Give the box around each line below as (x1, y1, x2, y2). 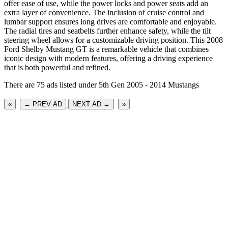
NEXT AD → (72, 100, 110, 108)
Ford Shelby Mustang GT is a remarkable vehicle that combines (4, 44, 209, 53)
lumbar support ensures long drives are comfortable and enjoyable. (4, 17, 217, 26)
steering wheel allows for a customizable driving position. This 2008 (4, 35, 223, 44)
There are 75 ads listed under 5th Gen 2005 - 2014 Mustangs (4, 80, 199, 89)
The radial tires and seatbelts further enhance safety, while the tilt (4, 26, 211, 35)
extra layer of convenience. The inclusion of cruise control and (4, 8, 204, 17)
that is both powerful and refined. (4, 63, 110, 72)
